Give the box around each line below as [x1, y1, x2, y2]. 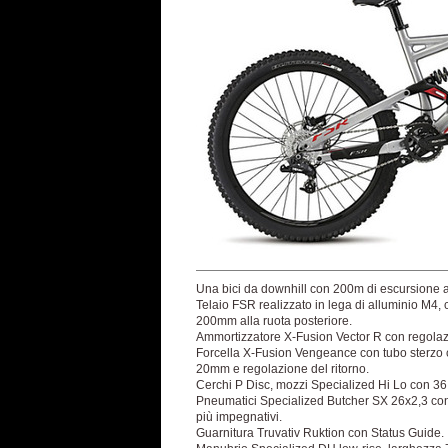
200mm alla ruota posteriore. [196, 314, 352, 328]
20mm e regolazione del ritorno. [196, 362, 369, 376]
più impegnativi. [196, 410, 282, 424]
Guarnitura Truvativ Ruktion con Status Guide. [196, 426, 444, 440]
